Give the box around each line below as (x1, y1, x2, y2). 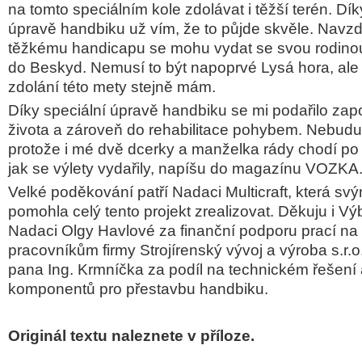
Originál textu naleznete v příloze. (8, 327, 255, 344)
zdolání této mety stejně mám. (8, 78, 216, 95)
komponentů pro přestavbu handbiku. (8, 280, 268, 297)
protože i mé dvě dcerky (8, 141, 179, 158)
